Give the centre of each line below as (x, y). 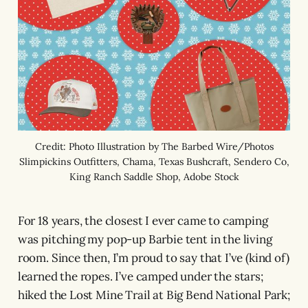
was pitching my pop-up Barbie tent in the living (145, 239)
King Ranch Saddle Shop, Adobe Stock (154, 176)
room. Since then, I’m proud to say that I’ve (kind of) (153, 257)
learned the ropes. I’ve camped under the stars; (140, 276)
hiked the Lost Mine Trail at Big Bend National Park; (154, 295)
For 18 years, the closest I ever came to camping (143, 220)
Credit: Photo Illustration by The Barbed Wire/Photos (154, 146)
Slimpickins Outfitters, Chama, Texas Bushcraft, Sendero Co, (154, 161)
